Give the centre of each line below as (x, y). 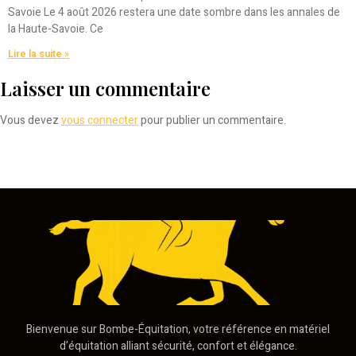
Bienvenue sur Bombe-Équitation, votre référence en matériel (178, 329)
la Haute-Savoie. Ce (56, 29)
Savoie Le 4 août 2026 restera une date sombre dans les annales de (174, 13)
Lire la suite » (39, 54)
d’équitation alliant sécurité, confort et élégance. (178, 346)
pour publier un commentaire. (212, 121)
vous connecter (100, 121)
